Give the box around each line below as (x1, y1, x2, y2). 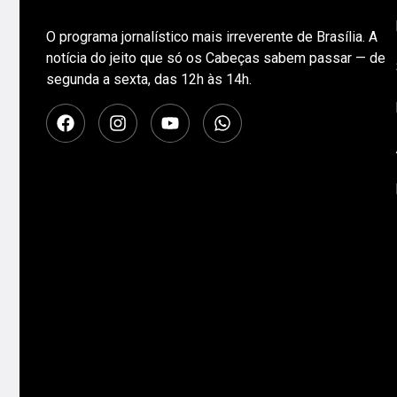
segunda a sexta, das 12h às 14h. (46, 71, 252, 89)
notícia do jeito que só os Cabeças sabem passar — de (46, 50, 385, 67)
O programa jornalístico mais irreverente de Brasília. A (46, 28, 378, 46)
